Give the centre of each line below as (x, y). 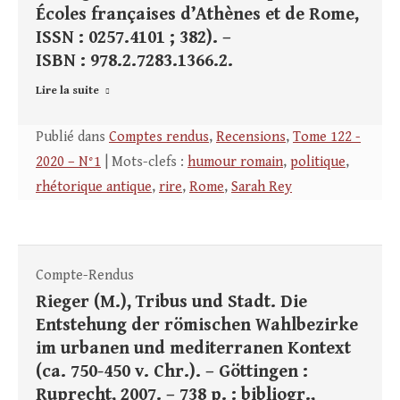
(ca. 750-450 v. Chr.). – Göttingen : (172, 372)
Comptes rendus (159, 137)
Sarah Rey (262, 187)
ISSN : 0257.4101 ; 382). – (133, 38)
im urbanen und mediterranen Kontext (193, 349)
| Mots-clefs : (144, 162)
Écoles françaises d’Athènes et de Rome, (197, 15)
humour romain (235, 162)
